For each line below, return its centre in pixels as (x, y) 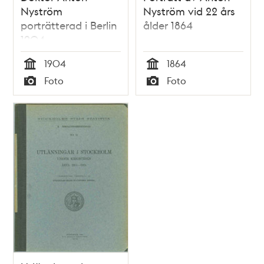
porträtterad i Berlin (69, 25)
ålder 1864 (168, 25)
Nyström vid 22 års (189, 11)
